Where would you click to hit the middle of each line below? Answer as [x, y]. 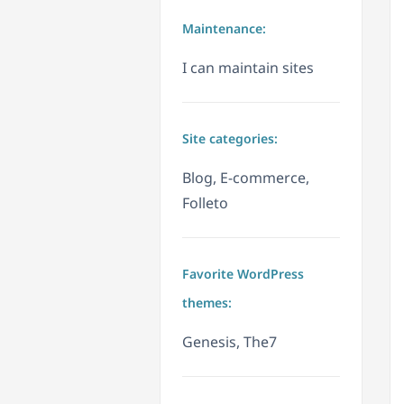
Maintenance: [224, 29]
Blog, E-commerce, [246, 178]
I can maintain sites [248, 68]
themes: [207, 303]
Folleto [205, 203]
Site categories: [230, 139]
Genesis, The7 [230, 342]
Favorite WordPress [243, 274]
